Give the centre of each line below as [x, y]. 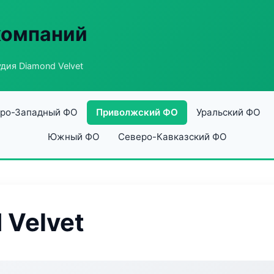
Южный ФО [73, 137]
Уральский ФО [228, 112]
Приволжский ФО [137, 112]
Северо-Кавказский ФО [172, 137]
